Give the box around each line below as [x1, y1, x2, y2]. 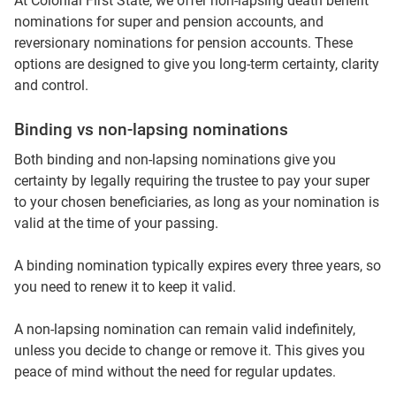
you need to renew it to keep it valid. [14, 278, 236, 296]
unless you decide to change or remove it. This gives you [14, 342, 365, 360]
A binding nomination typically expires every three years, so [14, 257, 381, 275]
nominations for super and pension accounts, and [14, 13, 324, 31]
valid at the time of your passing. [14, 215, 218, 232]
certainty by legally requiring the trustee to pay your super [14, 172, 369, 190]
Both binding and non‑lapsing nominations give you [14, 151, 336, 169]
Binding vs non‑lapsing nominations [14, 120, 288, 141]
